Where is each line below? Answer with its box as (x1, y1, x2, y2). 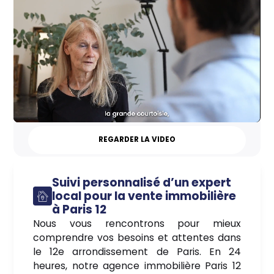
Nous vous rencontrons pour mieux (32, 216, 242, 231)
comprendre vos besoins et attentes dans (32, 230, 242, 245)
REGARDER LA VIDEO (98, 135, 176, 145)
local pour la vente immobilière (52, 187, 237, 204)
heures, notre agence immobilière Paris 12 (32, 258, 242, 273)
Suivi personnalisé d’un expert (52, 174, 232, 191)
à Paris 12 (52, 201, 107, 218)
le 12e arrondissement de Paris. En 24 (32, 244, 242, 259)
